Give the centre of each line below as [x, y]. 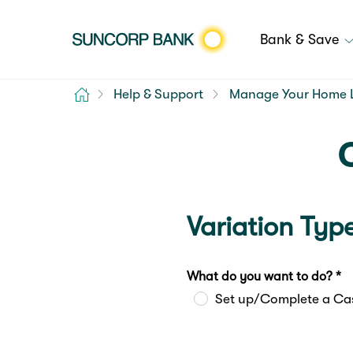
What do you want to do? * [264, 277]
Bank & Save [301, 39]
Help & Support [159, 94]
